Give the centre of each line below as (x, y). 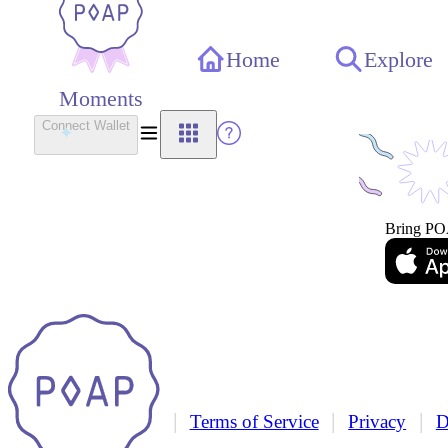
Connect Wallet (85, 125)
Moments (101, 99)
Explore (398, 59)
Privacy (377, 422)
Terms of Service (254, 422)
